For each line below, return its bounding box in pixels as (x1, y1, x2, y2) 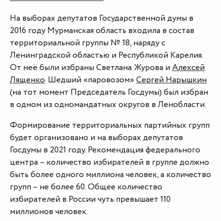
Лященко (10, 74, 45, 86)
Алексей (172, 62, 205, 74)
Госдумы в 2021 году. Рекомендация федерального (10, 144, 200, 156)
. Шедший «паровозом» (45, 74, 136, 86)
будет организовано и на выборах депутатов (10, 132, 183, 144)
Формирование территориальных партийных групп (10, 119, 210, 132)
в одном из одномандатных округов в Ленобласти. (10, 99, 206, 111)
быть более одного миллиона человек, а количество (10, 169, 211, 181)
